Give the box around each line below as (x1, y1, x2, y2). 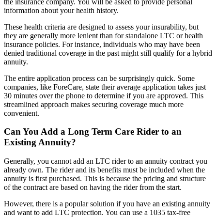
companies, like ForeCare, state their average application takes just (4, 82, 206, 91)
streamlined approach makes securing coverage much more (4, 100, 184, 108)
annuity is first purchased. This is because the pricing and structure (4, 174, 206, 183)
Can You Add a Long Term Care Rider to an (4, 126, 182, 137)
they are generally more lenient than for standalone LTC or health (4, 31, 203, 40)
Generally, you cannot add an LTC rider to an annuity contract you (4, 156, 207, 165)
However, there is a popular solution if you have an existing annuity (4, 199, 210, 208)
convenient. (4, 108, 39, 117)
